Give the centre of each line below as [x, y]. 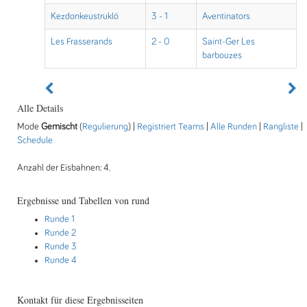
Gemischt [60, 127]
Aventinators [226, 16]
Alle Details [40, 108]
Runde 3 [61, 247]
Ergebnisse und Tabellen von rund [83, 200]
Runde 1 [60, 219]
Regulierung [105, 127]
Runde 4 [61, 260]
